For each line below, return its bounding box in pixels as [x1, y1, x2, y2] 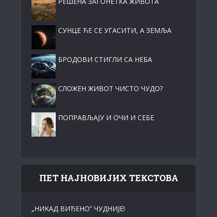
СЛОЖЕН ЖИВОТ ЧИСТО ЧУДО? [58, 83, 163, 93]
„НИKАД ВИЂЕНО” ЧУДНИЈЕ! [31, 203, 125, 213]
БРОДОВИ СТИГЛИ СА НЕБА [58, 54, 152, 64]
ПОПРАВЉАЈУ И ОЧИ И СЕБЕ [58, 112, 154, 122]
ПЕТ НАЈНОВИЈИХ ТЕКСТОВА [39, 171, 178, 184]
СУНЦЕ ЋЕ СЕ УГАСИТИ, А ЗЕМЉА [58, 25, 171, 35]
